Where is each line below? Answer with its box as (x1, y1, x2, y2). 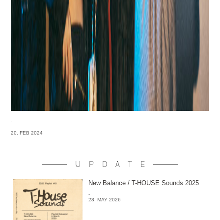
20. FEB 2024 (11, 130, 43, 136)
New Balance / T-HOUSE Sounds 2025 (88, 179, 199, 187)
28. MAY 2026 (88, 197, 121, 203)
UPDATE (75, 159, 153, 170)
